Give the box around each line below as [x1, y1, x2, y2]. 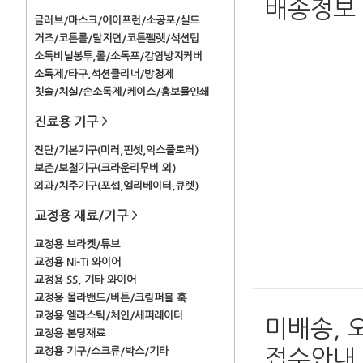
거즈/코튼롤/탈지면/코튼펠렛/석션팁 [34, 33, 199, 44]
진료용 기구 [34, 115, 101, 128]
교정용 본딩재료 [34, 328, 105, 339]
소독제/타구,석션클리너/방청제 [34, 69, 173, 79]
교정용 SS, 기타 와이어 [34, 275, 136, 285]
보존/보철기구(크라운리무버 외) [34, 163, 176, 173]
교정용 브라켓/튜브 [34, 239, 120, 250]
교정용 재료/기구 [34, 209, 131, 222]
